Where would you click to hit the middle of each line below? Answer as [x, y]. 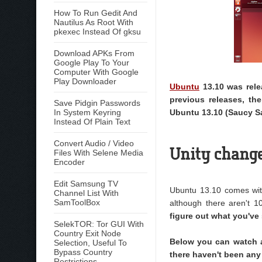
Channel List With [86, 193]
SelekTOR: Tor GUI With [99, 224]
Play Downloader [85, 81]
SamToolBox [77, 202]
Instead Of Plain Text [92, 122]
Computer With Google [96, 72]
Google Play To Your [92, 63]
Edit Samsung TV [86, 184]
